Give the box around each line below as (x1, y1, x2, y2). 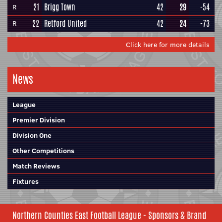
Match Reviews (12, 161, 60, 171)
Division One (12, 130, 52, 140)
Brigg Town (44, 1, 75, 13)
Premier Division (12, 115, 65, 125)
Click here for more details (126, 40, 210, 50)
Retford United (44, 18, 87, 29)
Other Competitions (12, 146, 74, 156)
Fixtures (12, 176, 39, 186)
